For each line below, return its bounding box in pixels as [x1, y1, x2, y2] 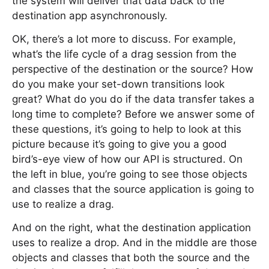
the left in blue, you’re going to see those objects [12, 168, 247, 180]
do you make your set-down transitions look [12, 78, 225, 90]
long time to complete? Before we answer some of [12, 108, 255, 120]
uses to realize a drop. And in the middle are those [12, 237, 257, 249]
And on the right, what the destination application [12, 222, 251, 234]
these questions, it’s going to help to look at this [12, 123, 241, 135]
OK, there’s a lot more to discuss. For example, [12, 33, 236, 45]
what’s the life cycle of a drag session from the [12, 48, 237, 60]
